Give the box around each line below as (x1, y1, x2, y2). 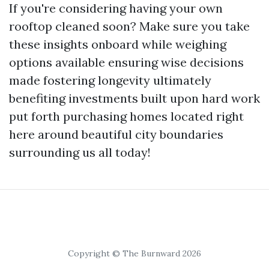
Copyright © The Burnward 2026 (68, 247, 201, 259)
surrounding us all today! (9, 144, 151, 160)
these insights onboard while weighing (9, 36, 226, 52)
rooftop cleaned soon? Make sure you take (9, 18, 250, 34)
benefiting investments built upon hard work (9, 90, 260, 106)
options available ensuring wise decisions (9, 54, 244, 70)
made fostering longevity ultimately (9, 72, 211, 88)
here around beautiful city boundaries (9, 126, 223, 142)
